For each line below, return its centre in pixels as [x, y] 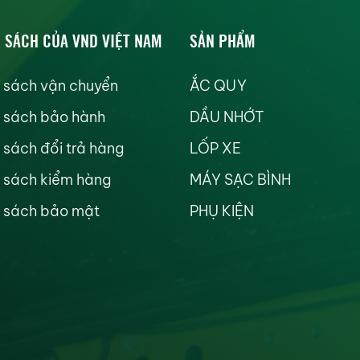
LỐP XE [215, 148]
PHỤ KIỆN [222, 211]
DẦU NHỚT [227, 117]
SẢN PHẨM [222, 39]
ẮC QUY [218, 86]
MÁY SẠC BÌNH [240, 180]
